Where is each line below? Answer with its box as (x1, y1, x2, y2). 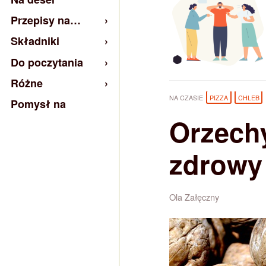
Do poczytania (11, 54, 83, 70)
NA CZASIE (169, 93, 203, 102)
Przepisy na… (11, 12, 81, 28)
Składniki (11, 33, 59, 49)
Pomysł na (11, 96, 66, 112)
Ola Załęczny (169, 190, 219, 203)
